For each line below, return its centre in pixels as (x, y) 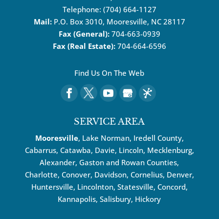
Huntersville (52, 186)
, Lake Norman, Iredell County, (131, 138)
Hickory (148, 199)
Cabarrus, (42, 150)
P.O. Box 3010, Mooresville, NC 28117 (119, 22)
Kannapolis (77, 199)
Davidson (110, 174)
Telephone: (83, 10)
